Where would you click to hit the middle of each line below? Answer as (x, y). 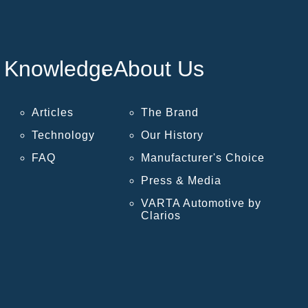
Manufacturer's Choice (203, 158)
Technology (64, 135)
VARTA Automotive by (201, 203)
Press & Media (181, 181)
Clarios (161, 216)
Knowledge (59, 68)
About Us (159, 68)
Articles (53, 113)
